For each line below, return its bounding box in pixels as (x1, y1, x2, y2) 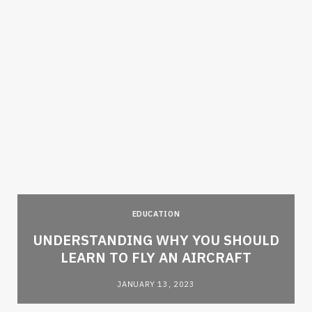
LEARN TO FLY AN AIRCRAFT (61, 247, 251, 267)
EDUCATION (132, 208, 180, 219)
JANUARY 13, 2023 (117, 279, 195, 289)
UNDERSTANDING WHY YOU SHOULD (33, 230, 279, 249)
